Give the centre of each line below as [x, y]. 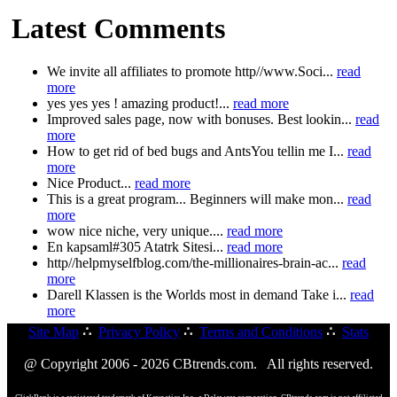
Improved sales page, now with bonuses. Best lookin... [201, 120]
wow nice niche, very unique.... [137, 231]
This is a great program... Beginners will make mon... [197, 199]
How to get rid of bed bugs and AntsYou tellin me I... [197, 152]
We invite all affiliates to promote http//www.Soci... [192, 72]
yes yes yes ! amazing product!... [140, 104]
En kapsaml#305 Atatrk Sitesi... [137, 247]
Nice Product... [91, 183]
